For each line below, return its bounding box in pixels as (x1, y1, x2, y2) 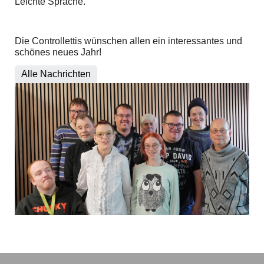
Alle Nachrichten (21, 69, 91, 79)
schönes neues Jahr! (15, 47, 101, 57)
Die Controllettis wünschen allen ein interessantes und (15, 36, 242, 46)
